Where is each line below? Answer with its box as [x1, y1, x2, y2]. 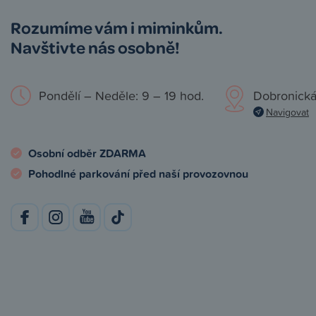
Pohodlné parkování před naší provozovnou [28, 165, 248, 182]
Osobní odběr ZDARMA [28, 145, 146, 162]
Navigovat [266, 104, 309, 119]
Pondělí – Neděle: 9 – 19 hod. [39, 86, 204, 104]
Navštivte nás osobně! [11, 35, 180, 58]
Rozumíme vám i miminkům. [11, 16, 223, 38]
